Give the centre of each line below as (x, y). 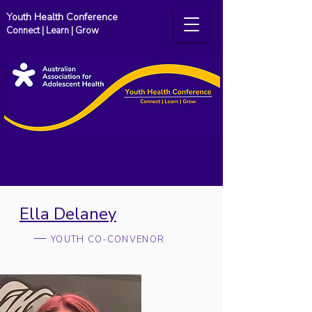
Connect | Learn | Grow (53, 31)
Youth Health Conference (62, 17)
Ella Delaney (68, 214)
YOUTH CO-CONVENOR (108, 240)
